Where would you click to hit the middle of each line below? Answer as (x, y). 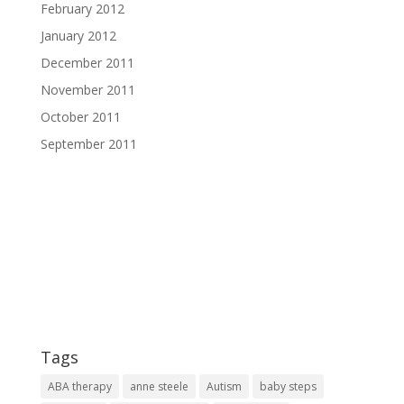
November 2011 (87, 89)
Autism (224, 386)
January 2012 (78, 35)
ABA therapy (79, 386)
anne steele (159, 386)
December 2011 (87, 62)
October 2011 (80, 116)
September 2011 (88, 143)
